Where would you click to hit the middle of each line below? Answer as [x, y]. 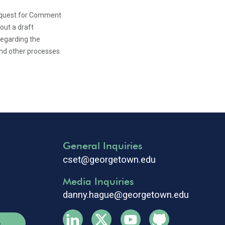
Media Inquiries [98, 181]
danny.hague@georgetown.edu [126, 195]
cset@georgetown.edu [109, 159]
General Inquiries [102, 146]
